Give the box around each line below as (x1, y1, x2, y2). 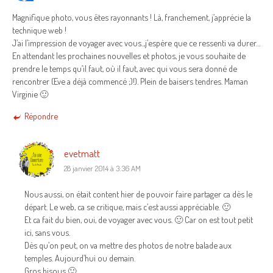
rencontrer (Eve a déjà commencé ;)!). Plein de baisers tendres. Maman (12, 76, 248, 87)
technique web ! (12, 24, 66, 36)
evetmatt (64, 146, 100, 160)
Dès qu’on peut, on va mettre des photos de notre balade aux (24, 239, 232, 251)
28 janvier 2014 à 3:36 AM (64, 163, 141, 174)
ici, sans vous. (24, 227, 70, 238)
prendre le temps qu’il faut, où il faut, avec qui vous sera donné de (12, 63, 237, 74)
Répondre (24, 110, 58, 121)
